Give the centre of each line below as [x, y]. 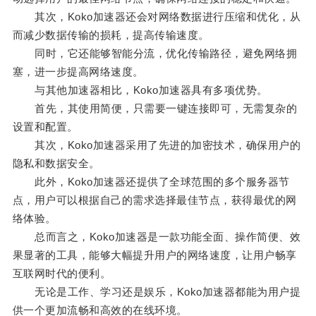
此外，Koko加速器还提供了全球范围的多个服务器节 [151, 182]
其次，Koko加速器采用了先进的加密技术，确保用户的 [157, 145]
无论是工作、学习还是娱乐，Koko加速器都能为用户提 [157, 292]
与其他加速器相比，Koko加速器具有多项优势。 [140, 90]
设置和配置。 [45, 127]
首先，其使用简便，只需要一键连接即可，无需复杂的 [155, 109]
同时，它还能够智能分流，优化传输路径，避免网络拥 [155, 54]
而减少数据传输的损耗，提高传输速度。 [111, 35]
